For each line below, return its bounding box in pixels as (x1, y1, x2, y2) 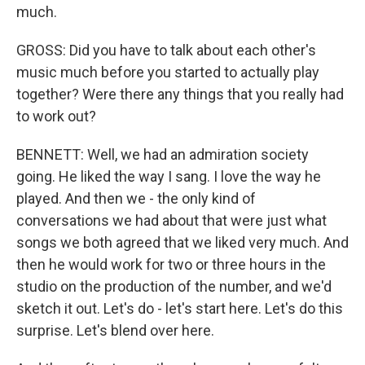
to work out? (16, 108, 96, 125)
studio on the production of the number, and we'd (16, 278, 332, 295)
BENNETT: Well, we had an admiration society (16, 146, 309, 163)
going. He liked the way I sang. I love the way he (16, 168, 321, 185)
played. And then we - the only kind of (16, 190, 256, 207)
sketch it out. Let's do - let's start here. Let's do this (16, 300, 343, 317)
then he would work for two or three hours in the (16, 256, 326, 273)
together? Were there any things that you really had (16, 86, 344, 103)
